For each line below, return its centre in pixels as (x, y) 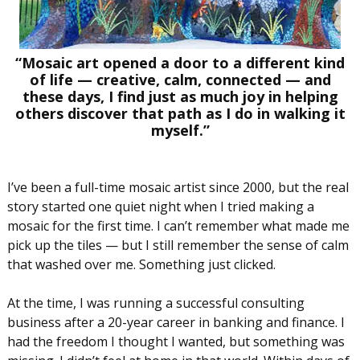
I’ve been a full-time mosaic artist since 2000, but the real (178, 187)
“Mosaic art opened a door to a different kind (180, 62)
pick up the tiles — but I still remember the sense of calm (178, 245)
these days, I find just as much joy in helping (180, 96)
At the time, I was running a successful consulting (155, 303)
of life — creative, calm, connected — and (180, 79)
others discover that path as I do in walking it (180, 113)
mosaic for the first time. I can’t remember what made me (178, 225)
